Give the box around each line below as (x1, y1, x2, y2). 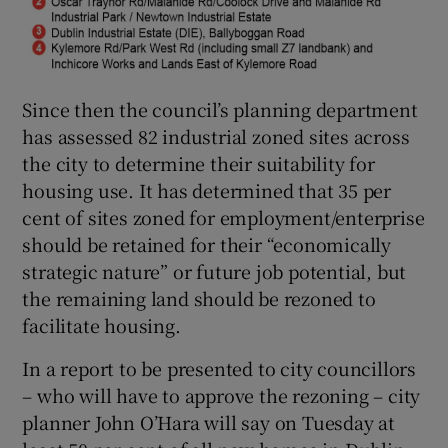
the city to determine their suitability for (22, 149, 375, 176)
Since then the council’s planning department (22, 95, 418, 122)
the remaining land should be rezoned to (22, 284, 376, 311)
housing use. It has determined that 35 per (22, 176, 392, 203)
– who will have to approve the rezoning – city (22, 381, 421, 408)
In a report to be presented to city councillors (22, 354, 417, 381)
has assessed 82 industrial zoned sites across (22, 122, 410, 149)
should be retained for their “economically (22, 230, 392, 257)
